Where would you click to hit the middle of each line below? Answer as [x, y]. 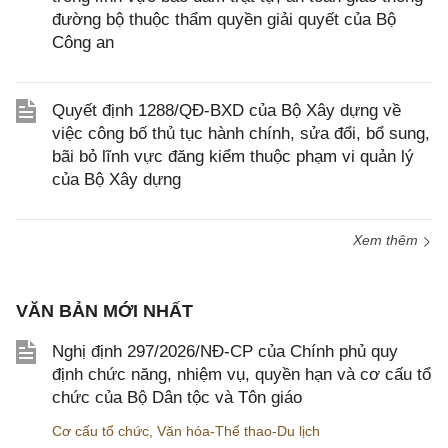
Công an [83, 43]
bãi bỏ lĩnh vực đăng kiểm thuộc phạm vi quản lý [233, 157]
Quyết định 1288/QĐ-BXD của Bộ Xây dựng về [226, 111]
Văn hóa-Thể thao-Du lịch [238, 431]
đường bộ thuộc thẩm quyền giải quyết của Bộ [224, 20]
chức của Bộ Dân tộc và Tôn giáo [177, 398]
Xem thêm [387, 240]
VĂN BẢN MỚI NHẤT [104, 311]
